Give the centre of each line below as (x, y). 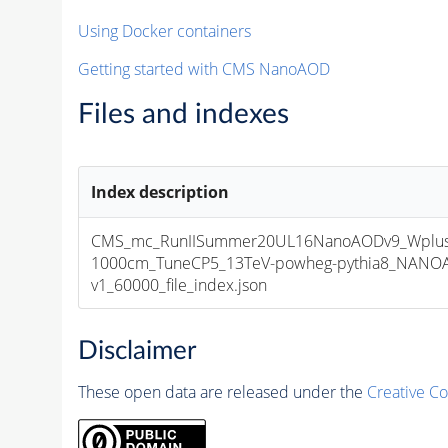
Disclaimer (136, 350)
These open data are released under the (222, 391)
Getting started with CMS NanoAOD (203, 68)
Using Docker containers (164, 30)
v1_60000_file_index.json (179, 284)
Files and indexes (183, 113)
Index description (160, 191)
